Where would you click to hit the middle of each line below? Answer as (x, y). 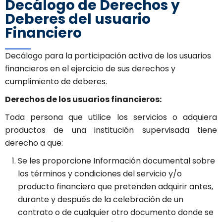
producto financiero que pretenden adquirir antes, (115, 187)
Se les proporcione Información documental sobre (116, 161)
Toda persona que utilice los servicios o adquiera (111, 117)
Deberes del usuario (78, 19)
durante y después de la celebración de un (101, 200)
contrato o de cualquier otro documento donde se (116, 213)
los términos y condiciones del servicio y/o (100, 174)
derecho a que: (34, 143)
